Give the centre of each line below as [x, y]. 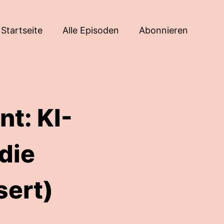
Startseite [22, 30]
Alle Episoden [91, 30]
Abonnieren [163, 30]
